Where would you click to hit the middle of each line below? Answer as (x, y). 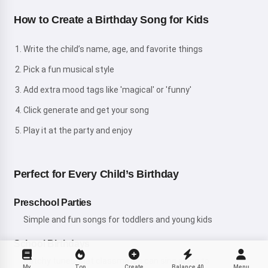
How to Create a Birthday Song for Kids (111, 19)
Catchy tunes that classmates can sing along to (116, 261)
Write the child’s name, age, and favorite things (113, 49)
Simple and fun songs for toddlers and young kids (118, 219)
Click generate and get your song (86, 110)
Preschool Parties (53, 202)
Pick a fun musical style (69, 69)
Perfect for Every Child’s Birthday (96, 174)
